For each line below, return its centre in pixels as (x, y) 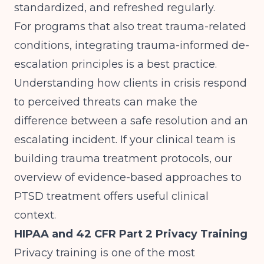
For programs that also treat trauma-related (130, 27)
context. (35, 215)
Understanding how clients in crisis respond (131, 83)
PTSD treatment (57, 196)
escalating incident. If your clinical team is (125, 140)
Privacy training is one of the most (105, 253)
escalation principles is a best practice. (115, 64)
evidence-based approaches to (160, 177)
